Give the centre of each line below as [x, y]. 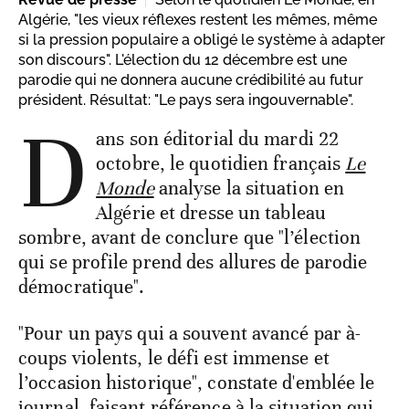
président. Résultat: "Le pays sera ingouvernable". [186, 100]
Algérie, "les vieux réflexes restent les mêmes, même [198, 20]
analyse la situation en [252, 189]
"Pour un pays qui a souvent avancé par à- [190, 334]
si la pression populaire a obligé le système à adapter [202, 40]
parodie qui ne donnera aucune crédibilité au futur [191, 80]
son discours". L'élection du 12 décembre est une [183, 60]
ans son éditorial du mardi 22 [218, 139]
